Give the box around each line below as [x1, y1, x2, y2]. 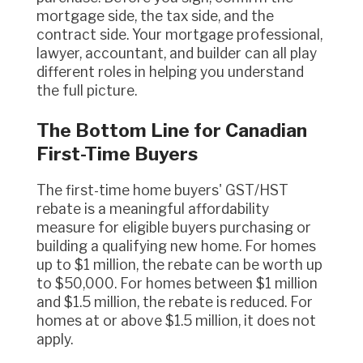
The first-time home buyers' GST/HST [36, 181, 46, 199]
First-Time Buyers [36, 143, 198, 166]
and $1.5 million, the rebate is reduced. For [36, 293, 313, 311]
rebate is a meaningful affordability [36, 200, 269, 218]
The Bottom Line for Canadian [36, 119, 307, 143]
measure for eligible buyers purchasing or [36, 219, 311, 237]
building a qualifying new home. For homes [36, 237, 316, 255]
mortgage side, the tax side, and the [36, 7, 274, 25]
